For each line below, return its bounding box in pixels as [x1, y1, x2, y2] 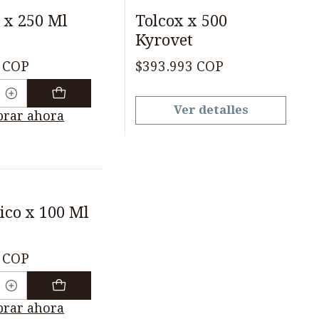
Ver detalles [173, 103, 249, 117]
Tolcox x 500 [135, 11, 228, 30]
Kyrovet [135, 30, 194, 49]
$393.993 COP [135, 58, 224, 75]
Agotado [154, 2, 195, 14]
